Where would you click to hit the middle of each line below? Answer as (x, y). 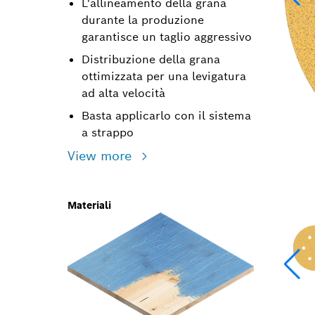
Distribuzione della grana (151, 59)
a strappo (108, 133)
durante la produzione (143, 20)
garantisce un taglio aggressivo (167, 37)
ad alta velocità (123, 93)
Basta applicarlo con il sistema (166, 116)
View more (102, 156)
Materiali (89, 205)
